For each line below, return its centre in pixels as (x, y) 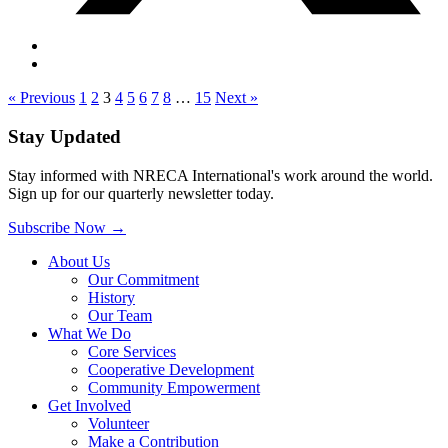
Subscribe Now (59, 227)
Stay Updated (64, 136)
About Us (79, 261)
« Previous (41, 98)
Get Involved (89, 405)
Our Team (120, 315)
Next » (236, 98)
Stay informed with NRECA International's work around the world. (220, 175)
